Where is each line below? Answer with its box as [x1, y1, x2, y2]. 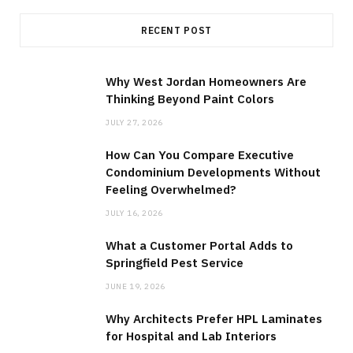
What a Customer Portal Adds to [106, 238, 293, 254]
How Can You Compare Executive [106, 147, 294, 163]
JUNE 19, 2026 [106, 281, 165, 292]
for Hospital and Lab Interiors [106, 329, 277, 344]
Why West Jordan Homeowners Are [106, 74, 307, 90]
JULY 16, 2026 [106, 208, 163, 219]
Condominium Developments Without [106, 165, 321, 180]
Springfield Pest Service [106, 255, 243, 271]
